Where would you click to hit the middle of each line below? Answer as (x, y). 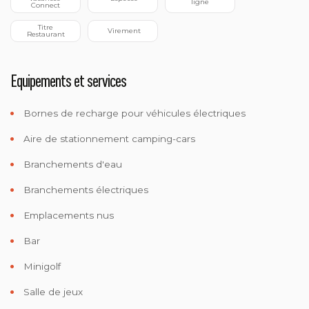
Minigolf (41, 266)
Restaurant (46, 34)
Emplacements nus (67, 215)
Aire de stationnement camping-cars (108, 138)
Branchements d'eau (71, 164)
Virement (124, 30)
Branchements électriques (84, 189)
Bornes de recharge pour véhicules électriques (133, 113)
